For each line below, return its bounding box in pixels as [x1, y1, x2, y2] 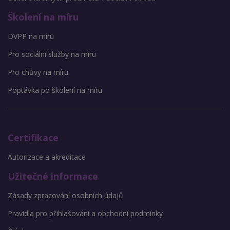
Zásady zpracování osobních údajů [8, 190, 123, 201]
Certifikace [8, 131, 59, 144]
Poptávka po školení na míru [8, 85, 102, 95]
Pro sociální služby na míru [8, 49, 96, 60]
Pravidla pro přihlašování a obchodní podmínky [8, 208, 163, 219]
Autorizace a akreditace [8, 152, 86, 162]
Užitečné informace [8, 170, 98, 183]
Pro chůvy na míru [8, 67, 68, 78]
